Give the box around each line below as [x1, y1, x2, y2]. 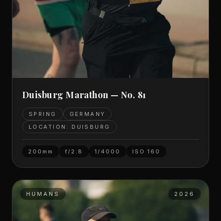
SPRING [29, 110, 57, 118]
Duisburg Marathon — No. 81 [22, 89, 147, 101]
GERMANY [69, 110, 106, 118]
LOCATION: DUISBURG [29, 123, 110, 131]
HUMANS [26, 190, 60, 198]
